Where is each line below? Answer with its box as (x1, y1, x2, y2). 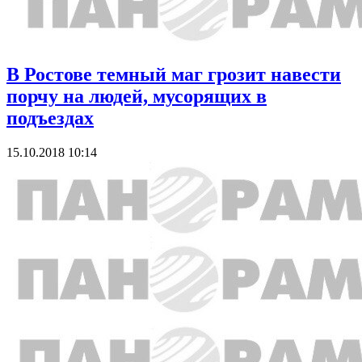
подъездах (6, 107, 94, 128)
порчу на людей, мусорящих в (6, 85, 267, 107)
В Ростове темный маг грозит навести (6, 63, 341, 85)
